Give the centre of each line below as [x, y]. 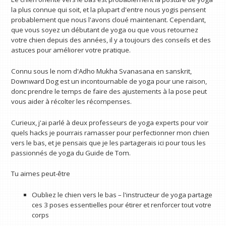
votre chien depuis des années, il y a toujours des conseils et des [111, 40]
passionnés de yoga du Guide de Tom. [71, 153]
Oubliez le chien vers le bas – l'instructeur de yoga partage [122, 194]
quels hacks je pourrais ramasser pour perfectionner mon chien [110, 132]
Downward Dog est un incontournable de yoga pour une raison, [109, 81]
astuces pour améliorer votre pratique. [71, 50]
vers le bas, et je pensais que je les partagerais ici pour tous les [109, 143]
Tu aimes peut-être [41, 174]
